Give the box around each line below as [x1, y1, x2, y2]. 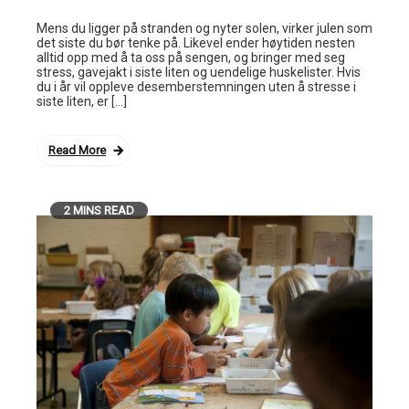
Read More [48, 142, 106, 157]
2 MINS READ [64, 203, 134, 217]
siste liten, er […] [37, 93, 127, 109]
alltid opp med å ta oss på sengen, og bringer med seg [37, 49, 345, 65]
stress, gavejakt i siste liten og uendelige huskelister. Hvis [37, 64, 361, 79]
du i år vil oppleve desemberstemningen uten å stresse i [37, 79, 356, 94]
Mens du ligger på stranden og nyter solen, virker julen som [37, 20, 372, 36]
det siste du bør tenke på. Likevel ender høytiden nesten [37, 35, 355, 50]
